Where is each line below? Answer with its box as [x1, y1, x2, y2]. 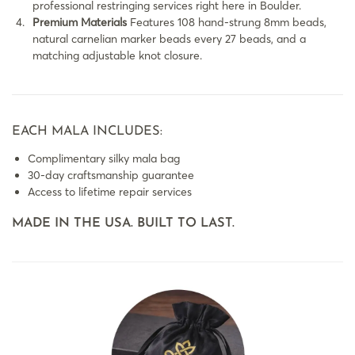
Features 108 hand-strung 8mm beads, [127, 14, 326, 29]
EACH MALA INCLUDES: [12, 124, 162, 138]
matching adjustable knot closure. [32, 48, 202, 63]
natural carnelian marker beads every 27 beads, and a [32, 31, 306, 46]
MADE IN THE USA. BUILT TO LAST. [12, 217, 235, 231]
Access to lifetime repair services [28, 184, 192, 199]
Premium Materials [32, 14, 127, 29]
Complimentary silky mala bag [28, 151, 180, 166]
